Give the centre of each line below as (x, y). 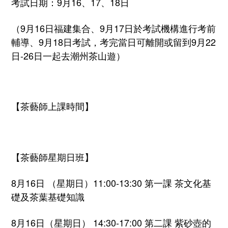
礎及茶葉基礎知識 (48, 197)
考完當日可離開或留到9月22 (158, 42)
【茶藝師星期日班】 (52, 157)
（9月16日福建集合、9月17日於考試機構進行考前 (113, 28)
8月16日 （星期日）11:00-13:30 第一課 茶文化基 (111, 183)
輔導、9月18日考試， (55, 42)
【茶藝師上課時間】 (52, 106)
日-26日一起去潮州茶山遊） (68, 56)
